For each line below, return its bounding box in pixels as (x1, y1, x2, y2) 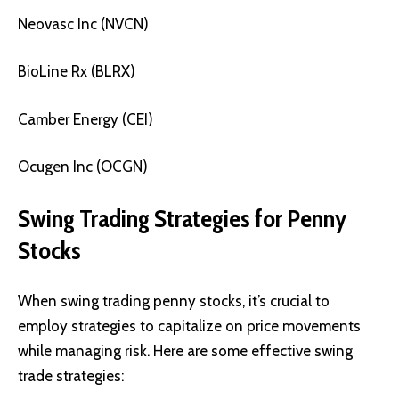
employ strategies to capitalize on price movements (18, 317, 361, 336)
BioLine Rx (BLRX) (18, 62, 135, 81)
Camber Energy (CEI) (18, 110, 153, 128)
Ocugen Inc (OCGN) (18, 158, 148, 176)
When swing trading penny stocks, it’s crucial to (18, 292, 330, 311)
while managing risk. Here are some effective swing (18, 342, 353, 361)
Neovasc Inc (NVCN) (18, 14, 149, 33)
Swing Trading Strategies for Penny (18, 202, 346, 233)
